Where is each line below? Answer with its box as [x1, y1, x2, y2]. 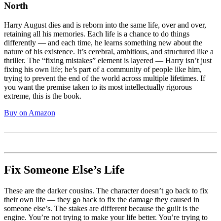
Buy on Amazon [4, 108, 55, 117]
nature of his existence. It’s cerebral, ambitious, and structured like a [4, 47, 214, 56]
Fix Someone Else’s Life [4, 163, 125, 176]
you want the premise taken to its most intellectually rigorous [4, 82, 192, 91]
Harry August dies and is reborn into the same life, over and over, [4, 20, 206, 29]
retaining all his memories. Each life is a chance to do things [4, 29, 189, 38]
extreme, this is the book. [4, 91, 81, 100]
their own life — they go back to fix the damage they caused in [4, 195, 199, 204]
